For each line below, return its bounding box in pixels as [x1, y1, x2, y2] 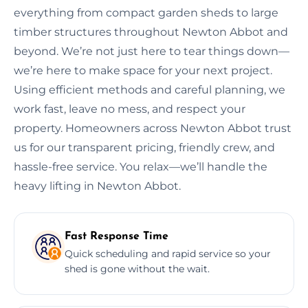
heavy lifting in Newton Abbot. [14, 179, 181, 192]
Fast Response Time [65, 230, 168, 242]
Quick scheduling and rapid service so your [65, 247, 271, 260]
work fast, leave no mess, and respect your [14, 102, 245, 115]
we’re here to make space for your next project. [14, 63, 272, 77]
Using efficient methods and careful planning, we [14, 82, 285, 96]
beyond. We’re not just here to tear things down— [14, 44, 289, 58]
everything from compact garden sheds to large [14, 5, 278, 19]
